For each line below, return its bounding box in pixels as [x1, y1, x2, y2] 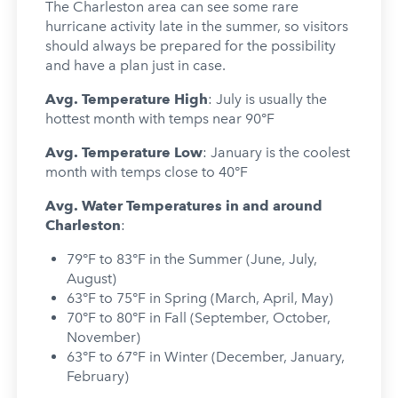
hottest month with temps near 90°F [44, 109, 275, 127]
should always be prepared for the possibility [44, 36, 336, 54]
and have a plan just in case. [44, 56, 229, 74]
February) [66, 367, 129, 385]
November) [66, 328, 140, 346]
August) [66, 269, 116, 287]
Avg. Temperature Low [44, 143, 203, 161]
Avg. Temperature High [44, 90, 208, 107]
